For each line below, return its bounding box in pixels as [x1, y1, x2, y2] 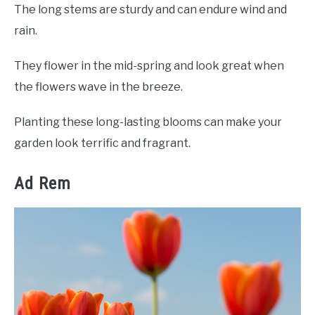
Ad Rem [14, 173, 71, 193]
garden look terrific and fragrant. [14, 136, 191, 150]
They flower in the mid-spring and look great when [14, 58, 284, 72]
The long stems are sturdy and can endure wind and [14, 2, 287, 16]
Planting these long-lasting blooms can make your [14, 115, 282, 129]
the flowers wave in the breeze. [14, 79, 185, 94]
